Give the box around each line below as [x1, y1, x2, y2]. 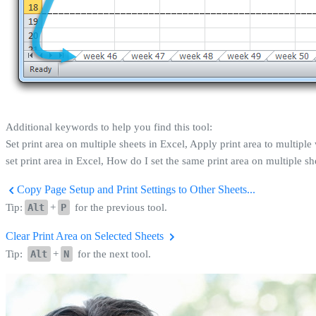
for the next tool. [74, 248, 151, 260]
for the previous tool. [71, 201, 167, 213]
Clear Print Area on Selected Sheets [6, 229, 166, 242]
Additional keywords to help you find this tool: [6, 121, 212, 133]
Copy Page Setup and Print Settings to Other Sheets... [14, 183, 255, 195]
